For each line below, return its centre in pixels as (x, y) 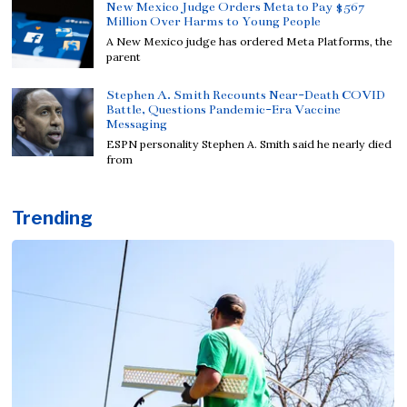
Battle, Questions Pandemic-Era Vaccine (224, 109)
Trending (53, 218)
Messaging (137, 124)
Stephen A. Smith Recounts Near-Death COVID (246, 94)
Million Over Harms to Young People (214, 21)
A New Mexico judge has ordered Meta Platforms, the (250, 41)
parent (124, 56)
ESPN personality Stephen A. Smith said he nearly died (249, 144)
